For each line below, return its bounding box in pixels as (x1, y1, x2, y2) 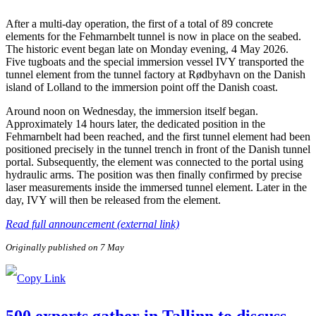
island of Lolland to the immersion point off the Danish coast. (6, 80, 278, 93)
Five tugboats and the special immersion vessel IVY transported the (6, 55, 304, 68)
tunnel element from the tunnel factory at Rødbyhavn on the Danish (6, 68, 305, 80)
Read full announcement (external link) (6, 217, 179, 230)
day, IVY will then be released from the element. (6, 193, 224, 206)
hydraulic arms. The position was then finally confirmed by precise (6, 168, 302, 181)
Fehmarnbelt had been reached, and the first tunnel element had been (6, 130, 310, 142)
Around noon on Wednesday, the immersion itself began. (6, 104, 258, 117)
